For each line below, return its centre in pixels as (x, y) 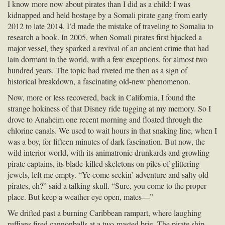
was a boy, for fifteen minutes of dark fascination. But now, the (106, 141)
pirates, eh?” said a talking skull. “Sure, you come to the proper (107, 185)
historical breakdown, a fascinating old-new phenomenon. (99, 81)
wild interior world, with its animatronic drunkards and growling (108, 152)
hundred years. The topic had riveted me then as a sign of (97, 70)
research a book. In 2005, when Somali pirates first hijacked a (105, 37)
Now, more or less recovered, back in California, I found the (101, 97)
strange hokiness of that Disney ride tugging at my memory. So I (109, 108)
